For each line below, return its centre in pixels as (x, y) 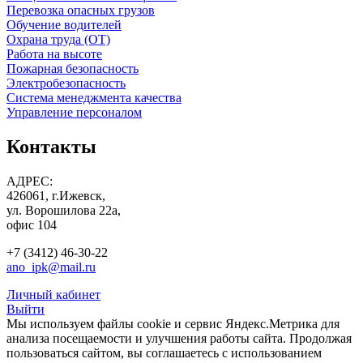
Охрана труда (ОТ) (58, 40)
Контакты (51, 147)
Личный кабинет (53, 295)
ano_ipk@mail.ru (51, 267)
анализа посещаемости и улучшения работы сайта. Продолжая (179, 339)
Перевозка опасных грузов (81, 11)
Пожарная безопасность (73, 69)
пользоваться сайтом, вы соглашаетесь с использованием (164, 353)
